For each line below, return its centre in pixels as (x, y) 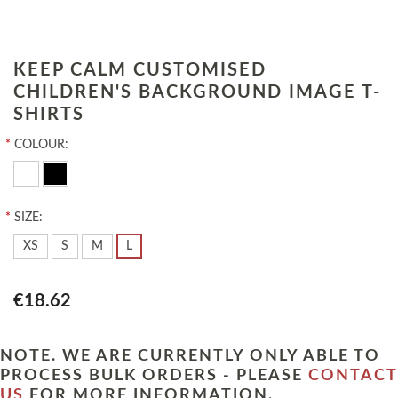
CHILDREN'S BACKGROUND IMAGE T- (197, 93)
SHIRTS (49, 115)
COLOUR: (41, 145)
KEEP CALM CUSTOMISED (140, 71)
